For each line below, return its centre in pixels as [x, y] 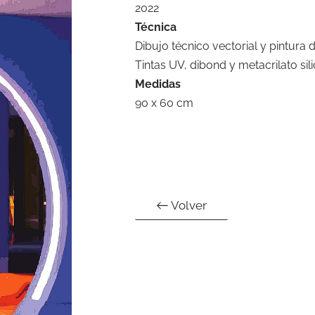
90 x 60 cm [164, 103]
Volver [188, 205]
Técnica [156, 27]
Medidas [158, 84]
